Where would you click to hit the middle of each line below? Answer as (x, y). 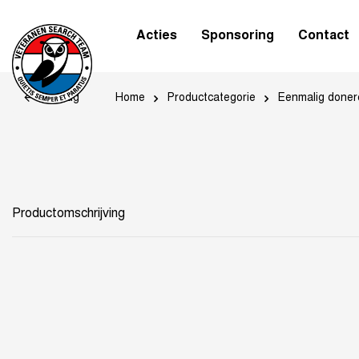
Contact (324, 36)
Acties (157, 36)
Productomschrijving (69, 214)
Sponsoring (238, 36)
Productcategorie (212, 98)
